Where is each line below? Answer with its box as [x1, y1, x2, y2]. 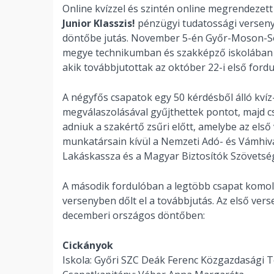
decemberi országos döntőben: [62, 209, 205, 222]
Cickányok [62, 239, 113, 252]
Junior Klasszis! [62, 17, 138, 30]
